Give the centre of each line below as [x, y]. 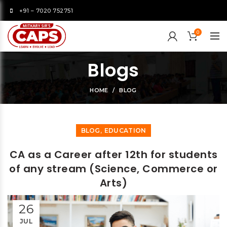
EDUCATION [125, 130]
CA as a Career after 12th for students [113, 155]
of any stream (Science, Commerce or [113, 169]
